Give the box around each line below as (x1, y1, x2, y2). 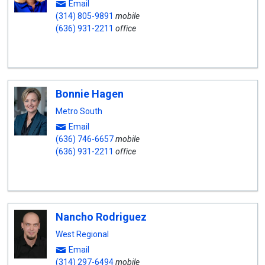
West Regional (55, 230, 109, 239)
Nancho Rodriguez (55, 211, 147, 223)
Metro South (55, 106, 102, 116)
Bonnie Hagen (55, 88, 124, 100)
